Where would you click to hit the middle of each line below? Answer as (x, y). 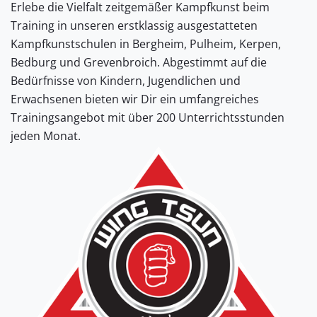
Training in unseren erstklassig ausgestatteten (134, 25)
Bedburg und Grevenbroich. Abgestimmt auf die (139, 62)
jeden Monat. (46, 136)
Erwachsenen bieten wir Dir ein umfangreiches (135, 99)
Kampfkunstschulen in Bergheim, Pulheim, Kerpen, (146, 44)
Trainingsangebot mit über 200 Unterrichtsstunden (148, 117)
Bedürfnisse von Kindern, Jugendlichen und (126, 81)
